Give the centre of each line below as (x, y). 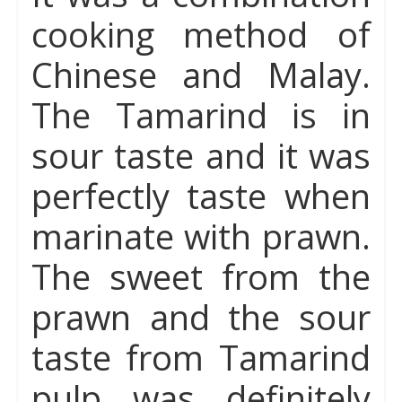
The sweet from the (201, 276)
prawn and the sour (201, 317)
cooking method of (201, 34)
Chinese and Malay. (201, 74)
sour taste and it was (201, 155)
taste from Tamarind (201, 357)
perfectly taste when (201, 196)
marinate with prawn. (201, 236)
